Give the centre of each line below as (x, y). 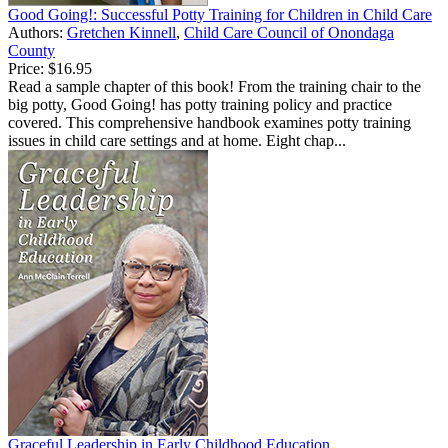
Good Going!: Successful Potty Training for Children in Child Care (220, 15)
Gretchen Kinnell (121, 33)
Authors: (37, 33)
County (31, 51)
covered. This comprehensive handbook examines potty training (209, 123)
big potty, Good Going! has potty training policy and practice (200, 105)
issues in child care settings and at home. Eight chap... (177, 141)
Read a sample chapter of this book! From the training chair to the (214, 87)
